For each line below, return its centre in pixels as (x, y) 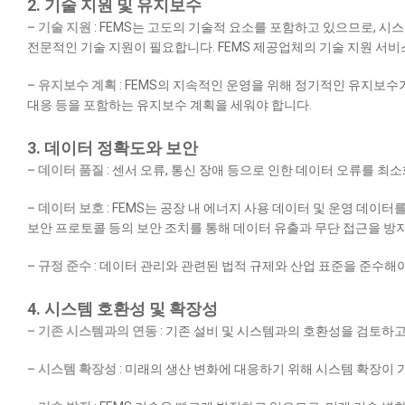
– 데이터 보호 (66, 208)
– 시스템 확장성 (72, 369)
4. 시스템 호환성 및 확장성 (122, 309)
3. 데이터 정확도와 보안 (113, 148)
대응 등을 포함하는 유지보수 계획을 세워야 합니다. (170, 105)
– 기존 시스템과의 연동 (92, 331)
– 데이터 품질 (66, 170)
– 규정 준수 (59, 266)
